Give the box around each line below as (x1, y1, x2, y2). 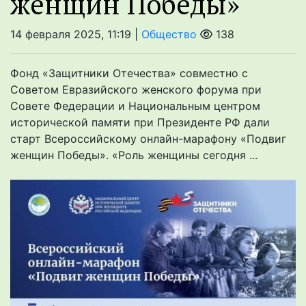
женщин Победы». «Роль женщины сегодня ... (10, 148, 258, 163)
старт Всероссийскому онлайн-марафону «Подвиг (10, 132, 286, 146)
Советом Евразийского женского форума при (10, 83, 262, 97)
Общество (141, 27, 197, 42)
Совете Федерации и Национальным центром (10, 99, 260, 113)
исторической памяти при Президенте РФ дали (10, 115, 270, 130)
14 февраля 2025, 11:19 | (10, 27, 141, 42)
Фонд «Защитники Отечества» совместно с (10, 66, 248, 81)
